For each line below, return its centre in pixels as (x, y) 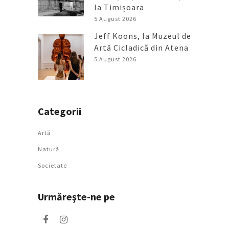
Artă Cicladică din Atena (141, 47)
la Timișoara (119, 7)
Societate (52, 165)
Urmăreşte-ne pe (76, 196)
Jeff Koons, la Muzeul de (143, 36)
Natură (49, 149)
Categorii (60, 111)
